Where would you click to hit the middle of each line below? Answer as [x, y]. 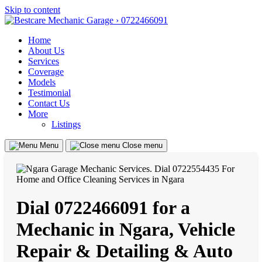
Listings [66, 124]
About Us [46, 51]
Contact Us [49, 103]
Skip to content [32, 10]
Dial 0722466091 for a [103, 208]
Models [42, 82]
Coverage [46, 72]
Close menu [142, 145]
